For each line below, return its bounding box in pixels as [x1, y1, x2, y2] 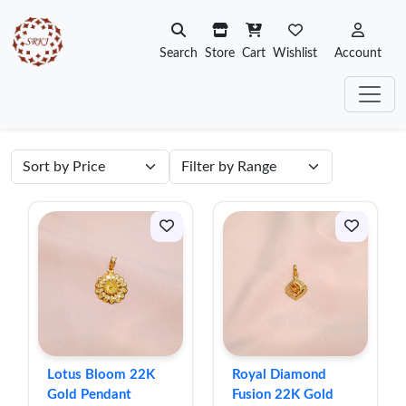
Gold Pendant [47, 388, 131, 401]
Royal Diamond [232, 368, 326, 382]
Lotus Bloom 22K [47, 368, 155, 382]
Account [334, 47, 382, 60]
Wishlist [273, 47, 317, 60]
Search [159, 47, 198, 60]
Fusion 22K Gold [232, 388, 333, 401]
